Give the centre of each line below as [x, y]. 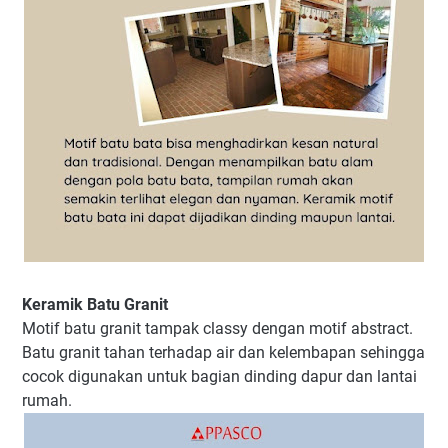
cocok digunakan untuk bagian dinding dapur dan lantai [219, 377]
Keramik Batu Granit [95, 305]
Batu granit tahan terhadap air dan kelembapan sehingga [223, 353]
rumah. [47, 401]
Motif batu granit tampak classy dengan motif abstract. [217, 329]
